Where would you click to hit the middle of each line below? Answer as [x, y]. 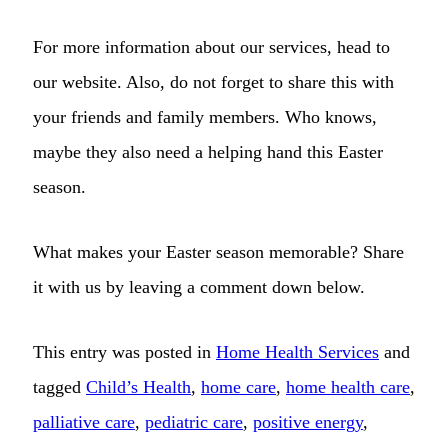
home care [238, 386]
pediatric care [194, 421]
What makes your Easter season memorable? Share [218, 251]
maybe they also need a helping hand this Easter [208, 151]
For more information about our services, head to [211, 46]
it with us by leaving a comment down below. [199, 286]
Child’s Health [138, 386]
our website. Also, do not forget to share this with [213, 81]
